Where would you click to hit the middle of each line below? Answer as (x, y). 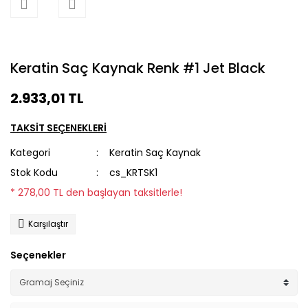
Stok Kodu (34, 173)
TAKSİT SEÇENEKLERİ (58, 128)
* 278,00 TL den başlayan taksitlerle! (96, 192)
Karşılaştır (48, 224)
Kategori (30, 153)
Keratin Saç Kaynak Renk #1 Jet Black (138, 68)
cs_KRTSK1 (134, 173)
